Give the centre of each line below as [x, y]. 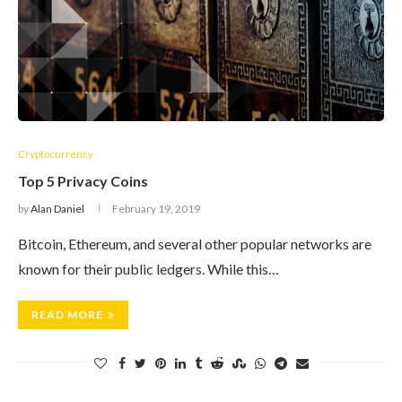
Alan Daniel [57, 209]
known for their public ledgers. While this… [149, 269]
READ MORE [67, 315]
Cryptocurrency [56, 154]
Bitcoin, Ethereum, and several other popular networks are [195, 244]
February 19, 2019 [156, 209]
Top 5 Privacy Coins [83, 181]
